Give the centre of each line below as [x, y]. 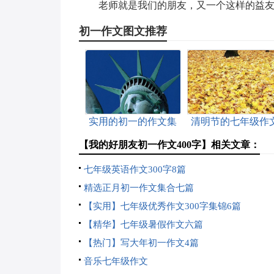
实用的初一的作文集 [132, 121]
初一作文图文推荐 [123, 31]
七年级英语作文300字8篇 [135, 169]
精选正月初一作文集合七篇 [139, 188]
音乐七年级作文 [116, 261]
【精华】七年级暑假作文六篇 [143, 224]
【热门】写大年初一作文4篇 [141, 243]
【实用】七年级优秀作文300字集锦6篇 [162, 206]
